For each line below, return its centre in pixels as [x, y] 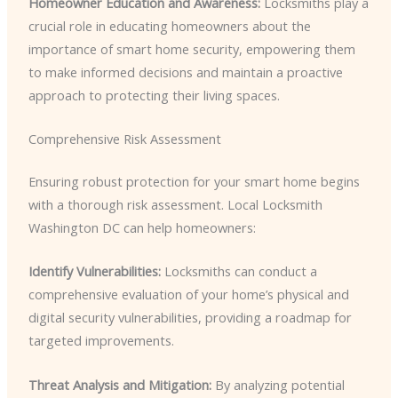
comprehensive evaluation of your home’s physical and [188, 295]
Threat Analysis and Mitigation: [119, 384]
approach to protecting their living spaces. [154, 95]
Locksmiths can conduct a [239, 271]
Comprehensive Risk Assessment [124, 139]
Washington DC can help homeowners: [142, 228]
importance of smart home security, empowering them [191, 48]
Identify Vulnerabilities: [94, 271]
